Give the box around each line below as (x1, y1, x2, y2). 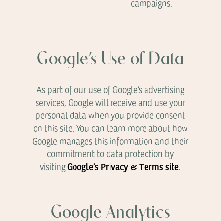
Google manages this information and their (32, 135, 189, 147)
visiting (40, 160, 68, 172)
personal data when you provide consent (36, 109, 185, 121)
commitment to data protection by (47, 147, 174, 159)
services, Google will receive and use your (35, 96, 185, 108)
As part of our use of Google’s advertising (37, 83, 184, 95)
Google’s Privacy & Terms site (67, 160, 179, 172)
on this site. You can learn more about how (33, 122, 188, 134)
